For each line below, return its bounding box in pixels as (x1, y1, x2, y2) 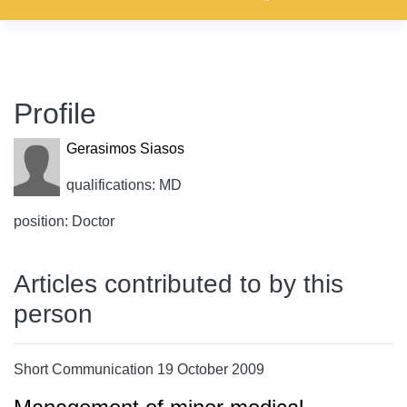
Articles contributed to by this (14, 270, 343, 298)
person (14, 300, 93, 328)
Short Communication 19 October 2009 (14, 362, 264, 377)
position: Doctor (14, 213, 114, 229)
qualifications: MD (65, 177, 182, 193)
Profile (14, 97, 96, 130)
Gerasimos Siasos (65, 141, 184, 156)
